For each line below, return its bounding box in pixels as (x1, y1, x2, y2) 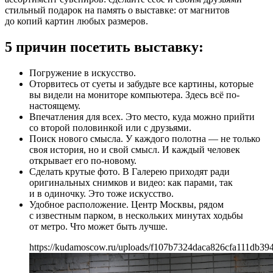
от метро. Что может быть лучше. (29, 221, 168, 232)
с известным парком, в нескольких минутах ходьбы (29, 210, 243, 221)
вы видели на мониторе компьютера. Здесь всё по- (29, 90, 239, 101)
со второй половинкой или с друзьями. (29, 122, 191, 133)
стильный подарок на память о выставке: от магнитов (5, 5, 230, 16)
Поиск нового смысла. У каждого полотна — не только (29, 133, 260, 144)
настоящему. (29, 101, 80, 112)
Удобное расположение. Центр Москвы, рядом (29, 199, 224, 210)
